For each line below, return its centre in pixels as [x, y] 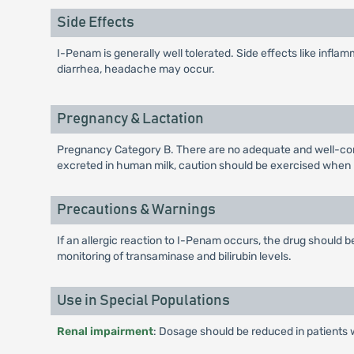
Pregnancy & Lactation [130, 119]
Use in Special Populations [143, 301]
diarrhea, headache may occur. [136, 69]
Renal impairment [105, 331]
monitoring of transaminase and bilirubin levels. [174, 256]
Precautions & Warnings [136, 210]
